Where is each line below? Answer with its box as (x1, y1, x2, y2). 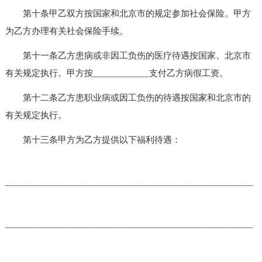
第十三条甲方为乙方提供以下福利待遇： (5, 135, 181, 144)
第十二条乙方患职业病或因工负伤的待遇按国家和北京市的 (5, 92, 251, 102)
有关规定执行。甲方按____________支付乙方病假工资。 (5, 68, 228, 78)
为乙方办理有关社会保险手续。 (5, 26, 128, 36)
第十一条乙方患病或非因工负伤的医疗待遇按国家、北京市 (5, 50, 251, 60)
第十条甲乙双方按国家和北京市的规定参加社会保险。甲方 (5, 8, 251, 18)
